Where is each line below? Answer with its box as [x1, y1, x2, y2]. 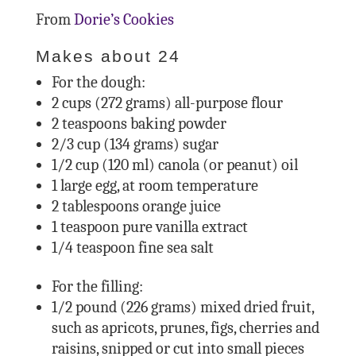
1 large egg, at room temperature [51, 176, 258, 195]
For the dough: [51, 72, 145, 91]
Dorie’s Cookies [73, 10, 174, 29]
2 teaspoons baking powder [51, 114, 226, 133]
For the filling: [51, 277, 143, 296]
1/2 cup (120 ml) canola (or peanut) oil [51, 155, 298, 174]
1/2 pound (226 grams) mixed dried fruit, [51, 297, 314, 316]
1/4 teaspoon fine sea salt [51, 238, 214, 257]
